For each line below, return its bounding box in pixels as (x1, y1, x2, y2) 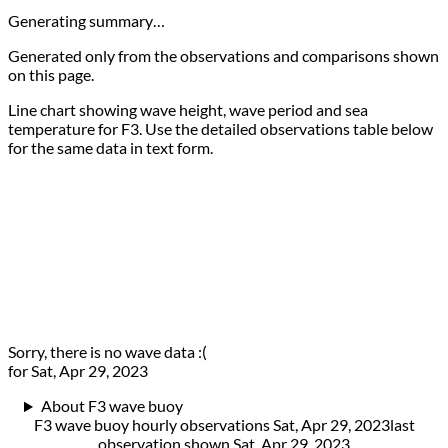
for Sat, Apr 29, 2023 (8, 361, 148, 381)
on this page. (8, 65, 94, 85)
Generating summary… (8, 11, 165, 31)
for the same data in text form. (8, 138, 213, 158)
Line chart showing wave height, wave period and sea (8, 100, 368, 120)
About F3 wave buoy (40, 396, 183, 416)
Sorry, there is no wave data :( (8, 342, 207, 362)
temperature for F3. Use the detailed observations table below (8, 119, 433, 139)
